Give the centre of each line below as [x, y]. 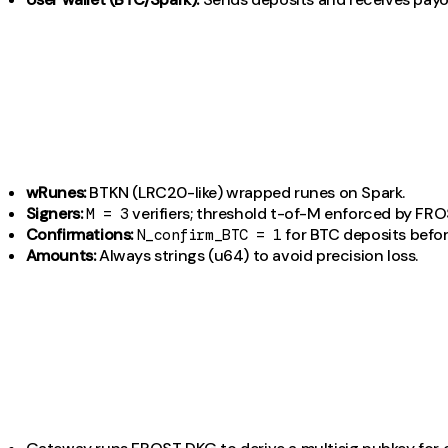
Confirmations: [79, 235]
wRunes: [55, 193]
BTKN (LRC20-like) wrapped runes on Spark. [245, 193]
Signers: [54, 214]
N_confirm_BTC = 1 [209, 235]
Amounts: [60, 256]
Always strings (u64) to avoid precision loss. [257, 256]
